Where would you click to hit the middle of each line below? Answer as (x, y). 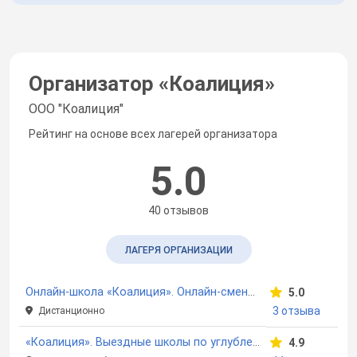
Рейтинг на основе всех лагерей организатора (153, 133)
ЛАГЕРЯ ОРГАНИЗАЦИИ (178, 250)
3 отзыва (296, 310)
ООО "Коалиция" (76, 108)
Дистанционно (70, 310)
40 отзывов (178, 210)
